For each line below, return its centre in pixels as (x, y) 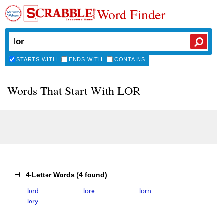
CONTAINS (130, 59)
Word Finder (131, 14)
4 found (92, 175)
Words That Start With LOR (74, 91)
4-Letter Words (50, 175)
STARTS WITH (37, 59)
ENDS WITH (86, 59)
